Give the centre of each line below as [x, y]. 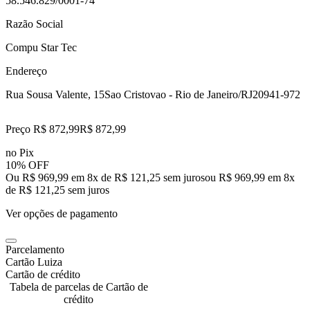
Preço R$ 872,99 [43, 129]
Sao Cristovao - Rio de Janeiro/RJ [179, 94]
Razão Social [34, 24]
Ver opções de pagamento [62, 213]
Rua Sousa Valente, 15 [55, 94]
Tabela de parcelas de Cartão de [79, 286]
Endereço [26, 71]
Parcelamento [35, 249]
